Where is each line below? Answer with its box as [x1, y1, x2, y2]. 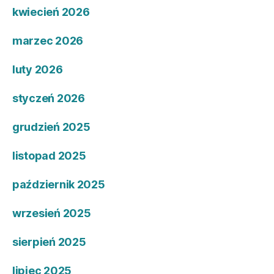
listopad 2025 [12, 149, 86, 162]
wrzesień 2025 [12, 206, 91, 220]
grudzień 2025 [12, 120, 91, 133]
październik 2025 [12, 177, 105, 191]
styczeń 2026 [12, 91, 85, 105]
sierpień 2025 [12, 235, 86, 248]
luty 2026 [12, 62, 63, 76]
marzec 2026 [12, 34, 84, 47]
